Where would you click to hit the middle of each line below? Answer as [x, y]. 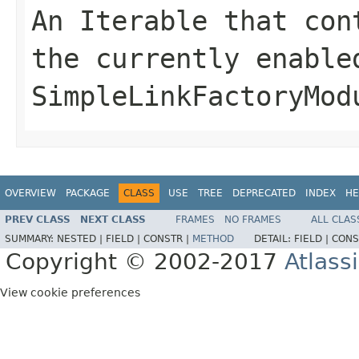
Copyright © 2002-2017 [145, 262]
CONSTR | [168, 239]
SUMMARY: [31, 239]
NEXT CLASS [113, 220]
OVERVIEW [30, 193]
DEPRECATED [264, 193]
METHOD [213, 239]
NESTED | [81, 239]
